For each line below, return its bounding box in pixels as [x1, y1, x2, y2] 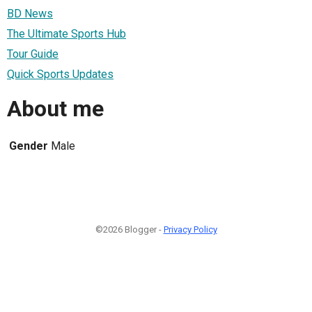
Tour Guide [7, 47, 58, 61]
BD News [7, 6, 53, 20]
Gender [9, 139, 48, 153]
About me [7, 95, 104, 123]
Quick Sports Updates [7, 67, 114, 81]
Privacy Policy [163, 224, 217, 235]
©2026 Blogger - [95, 224, 164, 235]
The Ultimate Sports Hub [7, 26, 126, 40]
